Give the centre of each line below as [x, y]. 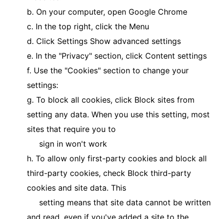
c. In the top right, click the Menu [88, 26]
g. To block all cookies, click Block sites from [111, 100]
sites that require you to [71, 129]
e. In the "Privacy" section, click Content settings [117, 56]
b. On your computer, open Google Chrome [107, 12]
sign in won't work [67, 144]
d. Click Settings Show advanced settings [104, 41]
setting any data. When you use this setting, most [118, 114]
